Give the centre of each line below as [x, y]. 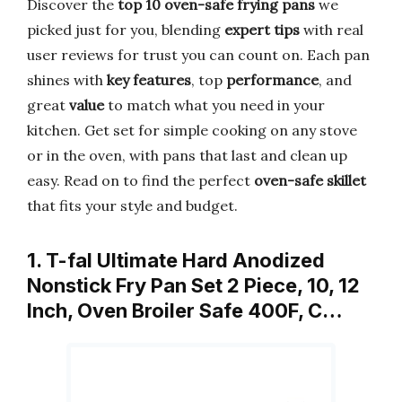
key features [149, 80]
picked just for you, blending [126, 30]
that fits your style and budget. [132, 205]
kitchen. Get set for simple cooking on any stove [192, 130]
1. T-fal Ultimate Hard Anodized [176, 260]
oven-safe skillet [310, 180]
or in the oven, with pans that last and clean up [187, 155]
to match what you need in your [214, 105]
